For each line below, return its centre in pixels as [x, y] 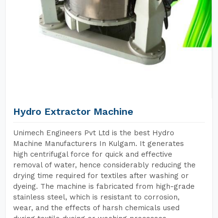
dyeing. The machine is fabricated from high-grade [104, 186]
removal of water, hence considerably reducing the [104, 165]
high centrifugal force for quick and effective [93, 154]
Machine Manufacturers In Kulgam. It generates [99, 144]
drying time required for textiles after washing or [101, 176]
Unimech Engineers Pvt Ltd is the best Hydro [94, 133]
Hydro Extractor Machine [73, 111]
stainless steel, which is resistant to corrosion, [96, 197]
